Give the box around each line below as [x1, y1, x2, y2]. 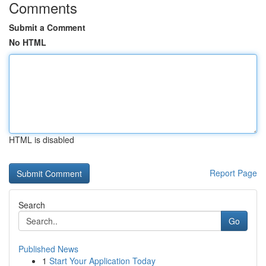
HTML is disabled [9, 134, 74, 145]
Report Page [210, 167, 257, 179]
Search [18, 199, 45, 211]
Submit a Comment [9, 21, 85, 33]
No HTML [9, 36, 46, 48]
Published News [18, 243, 78, 255]
